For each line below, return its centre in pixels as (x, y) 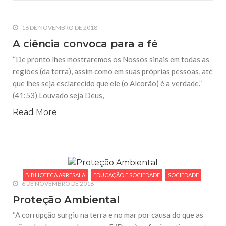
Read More (35, 112)
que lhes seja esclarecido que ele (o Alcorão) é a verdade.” (107, 83)
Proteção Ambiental (66, 200)
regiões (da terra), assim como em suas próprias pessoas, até (113, 71)
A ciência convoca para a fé (86, 44)
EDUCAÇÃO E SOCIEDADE (127, 175)
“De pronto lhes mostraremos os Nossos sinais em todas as (111, 59)
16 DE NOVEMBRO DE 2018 (59, 27)
